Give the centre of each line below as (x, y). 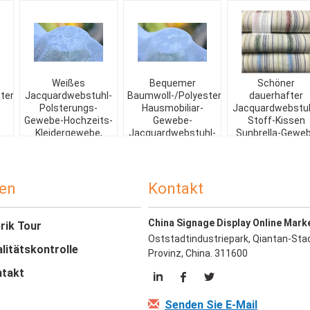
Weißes (69, 83)
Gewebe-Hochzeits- (69, 120)
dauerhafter (276, 95)
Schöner (276, 83)
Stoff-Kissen (276, 120)
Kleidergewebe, (69, 133)
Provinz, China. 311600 (198, 253)
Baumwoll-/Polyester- (176, 95)
